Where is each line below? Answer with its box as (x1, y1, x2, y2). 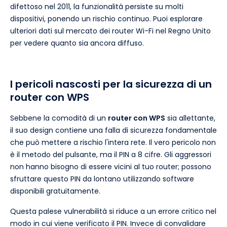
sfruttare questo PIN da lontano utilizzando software (10, 173, 194, 184)
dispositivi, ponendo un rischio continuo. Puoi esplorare (10, 13, 203, 24)
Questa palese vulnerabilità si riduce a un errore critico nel (10, 206, 216, 216)
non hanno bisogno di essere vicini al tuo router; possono (10, 161, 211, 172)
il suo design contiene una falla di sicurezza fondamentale (10, 125, 217, 135)
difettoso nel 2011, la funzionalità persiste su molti (10, 1, 183, 12)
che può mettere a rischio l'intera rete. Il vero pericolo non (10, 137, 216, 147)
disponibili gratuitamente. (10, 185, 100, 196)
